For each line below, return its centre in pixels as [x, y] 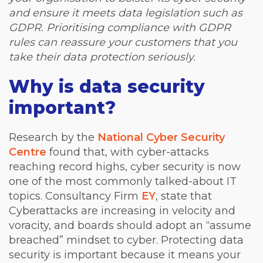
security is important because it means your [125, 255]
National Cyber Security [161, 137]
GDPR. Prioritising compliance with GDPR [120, 28]
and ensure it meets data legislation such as [126, 13]
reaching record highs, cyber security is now [125, 167]
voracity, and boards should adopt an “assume [130, 225]
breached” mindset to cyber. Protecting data [126, 240]
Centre [28, 152]
